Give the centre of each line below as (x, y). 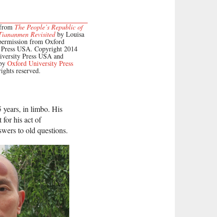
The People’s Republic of (49, 27)
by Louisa (70, 34)
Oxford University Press (40, 63)
